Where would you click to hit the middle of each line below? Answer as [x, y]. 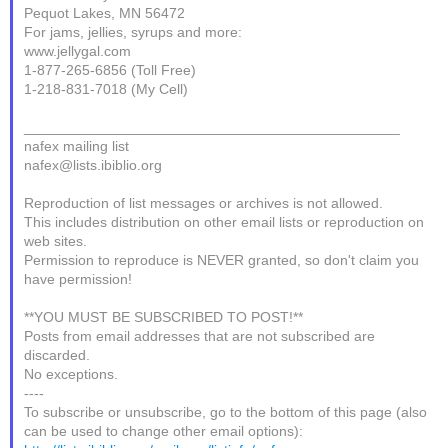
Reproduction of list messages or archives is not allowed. [204, 203]
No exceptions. [71, 374]
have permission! [78, 279]
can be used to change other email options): [164, 431]
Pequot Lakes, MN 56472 [105, 13]
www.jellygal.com [78, 51]
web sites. [56, 241]
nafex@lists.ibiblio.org [93, 165]
